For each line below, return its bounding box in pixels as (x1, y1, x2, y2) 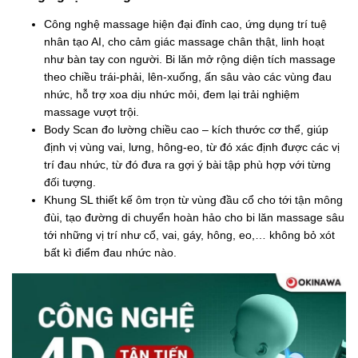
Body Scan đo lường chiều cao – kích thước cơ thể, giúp (44, 122, 328, 136)
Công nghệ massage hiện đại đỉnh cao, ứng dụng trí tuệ (44, 17, 327, 30)
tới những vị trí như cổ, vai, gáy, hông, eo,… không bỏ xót (44, 228, 335, 241)
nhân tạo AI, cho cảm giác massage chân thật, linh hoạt (44, 34, 324, 48)
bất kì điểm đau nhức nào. (44, 245, 177, 259)
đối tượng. (44, 175, 96, 189)
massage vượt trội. (44, 105, 139, 118)
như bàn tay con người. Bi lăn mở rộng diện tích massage (44, 52, 336, 66)
